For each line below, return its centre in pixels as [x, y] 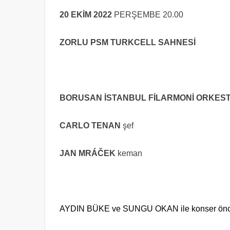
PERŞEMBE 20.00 [149, 15]
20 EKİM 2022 [87, 15]
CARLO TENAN [90, 126]
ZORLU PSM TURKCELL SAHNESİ [128, 42]
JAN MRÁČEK [89, 153]
